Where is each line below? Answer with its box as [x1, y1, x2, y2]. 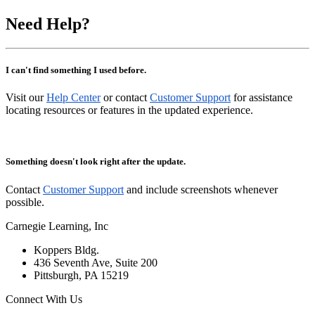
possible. [6, 195, 44, 208]
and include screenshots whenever [124, 183, 278, 195]
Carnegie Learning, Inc [6, 219, 108, 232]
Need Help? [6, 15, 90, 33]
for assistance [231, 91, 292, 104]
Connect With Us [6, 292, 82, 305]
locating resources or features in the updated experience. [6, 104, 253, 117]
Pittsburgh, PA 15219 [34, 269, 129, 281]
